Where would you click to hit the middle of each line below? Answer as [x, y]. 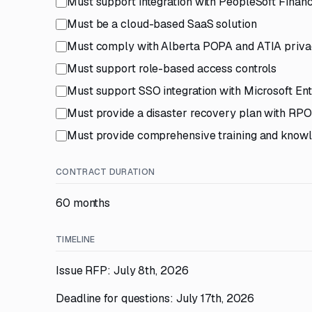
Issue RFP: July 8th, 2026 [122, 271]
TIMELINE [76, 240]
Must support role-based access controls [172, 69]
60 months [83, 203]
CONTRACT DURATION [106, 172]
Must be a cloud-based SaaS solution [162, 24]
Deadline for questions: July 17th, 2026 [155, 298]
